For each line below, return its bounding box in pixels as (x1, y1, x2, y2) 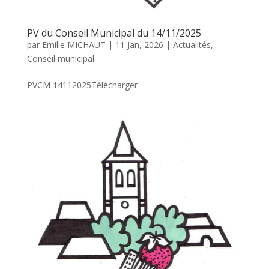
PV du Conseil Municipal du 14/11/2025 (26, 26, 201, 40)
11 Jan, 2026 (115, 39, 163, 51)
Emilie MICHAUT (41, 39, 106, 51)
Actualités (172, 39, 211, 51)
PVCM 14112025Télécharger (26, 79, 138, 91)
